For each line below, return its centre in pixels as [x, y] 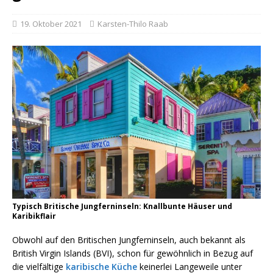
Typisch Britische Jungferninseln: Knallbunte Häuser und [122, 206]
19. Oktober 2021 [51, 24]
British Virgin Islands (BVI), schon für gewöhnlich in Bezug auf [133, 253]
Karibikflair [34, 216]
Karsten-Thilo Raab [133, 24]
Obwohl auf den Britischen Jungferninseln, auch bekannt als [129, 239]
